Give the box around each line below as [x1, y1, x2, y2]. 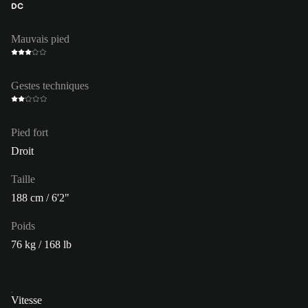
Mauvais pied [11, 32, 69, 45]
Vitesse [11, 294, 42, 306]
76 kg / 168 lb [11, 238, 71, 250]
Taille [11, 173, 35, 185]
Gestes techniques [11, 79, 89, 91]
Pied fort [11, 126, 48, 138]
